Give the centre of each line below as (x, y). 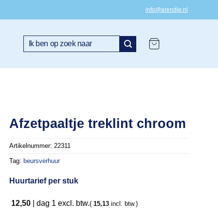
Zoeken (33, 40)
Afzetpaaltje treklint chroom (98, 123)
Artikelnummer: (32, 146)
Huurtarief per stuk (44, 181)
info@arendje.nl (167, 10)
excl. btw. (73, 203)
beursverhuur (42, 161)
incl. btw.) (124, 203)
